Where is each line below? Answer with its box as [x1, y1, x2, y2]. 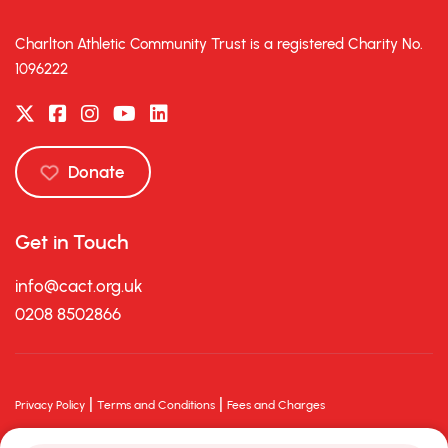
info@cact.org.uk [15, 276, 143, 297]
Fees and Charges [227, 398, 325, 413]
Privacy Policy [15, 398, 85, 413]
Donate [68, 162, 125, 183]
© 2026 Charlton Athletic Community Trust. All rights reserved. [15, 426, 350, 441]
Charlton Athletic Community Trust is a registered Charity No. [15, 35, 423, 54]
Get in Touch [15, 230, 128, 255]
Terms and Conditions [97, 398, 215, 413]
